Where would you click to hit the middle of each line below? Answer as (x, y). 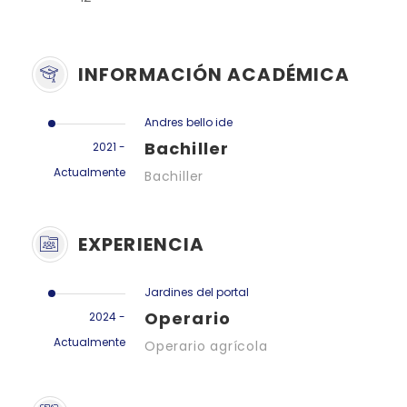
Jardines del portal (197, 292)
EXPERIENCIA (142, 244)
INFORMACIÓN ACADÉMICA (214, 74)
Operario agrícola (206, 346)
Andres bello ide (189, 122)
